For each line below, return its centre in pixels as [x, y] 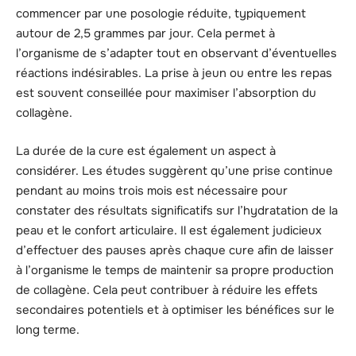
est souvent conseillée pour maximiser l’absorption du [166, 93]
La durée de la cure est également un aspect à [146, 151]
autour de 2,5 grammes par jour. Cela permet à [145, 34]
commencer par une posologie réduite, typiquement [161, 14]
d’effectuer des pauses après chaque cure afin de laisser [175, 250]
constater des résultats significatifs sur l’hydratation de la [177, 210]
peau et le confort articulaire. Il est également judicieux [169, 230]
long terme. [48, 329]
